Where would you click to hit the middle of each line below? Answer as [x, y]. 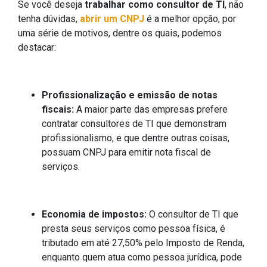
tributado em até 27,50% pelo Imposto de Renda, [143, 243]
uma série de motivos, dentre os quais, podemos [120, 33]
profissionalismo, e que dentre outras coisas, [136, 138]
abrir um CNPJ [112, 18]
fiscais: [59, 109]
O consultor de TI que [193, 214]
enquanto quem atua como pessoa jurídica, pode [142, 257]
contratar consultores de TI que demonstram [134, 123]
